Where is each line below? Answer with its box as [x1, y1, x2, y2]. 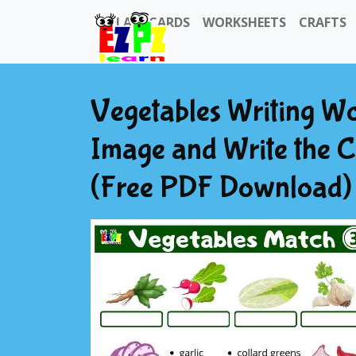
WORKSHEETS [203, 14, 286, 31]
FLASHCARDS [110, 14, 190, 31]
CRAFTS [299, 14, 346, 31]
